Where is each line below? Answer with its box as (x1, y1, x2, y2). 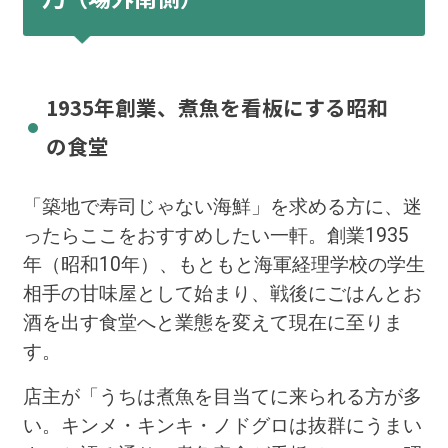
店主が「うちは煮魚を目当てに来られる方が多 (22, 385, 422, 409)
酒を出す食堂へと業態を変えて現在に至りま (22, 311, 403, 335)
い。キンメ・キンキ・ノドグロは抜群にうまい (22, 414, 422, 438)
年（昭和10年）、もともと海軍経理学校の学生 (22, 253, 425, 277)
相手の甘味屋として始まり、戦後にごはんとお (22, 282, 422, 306)
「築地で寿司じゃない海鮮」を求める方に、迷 (22, 195, 422, 219)
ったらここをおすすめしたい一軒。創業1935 (22, 224, 409, 248)
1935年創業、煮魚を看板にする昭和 (45, 91, 388, 122)
